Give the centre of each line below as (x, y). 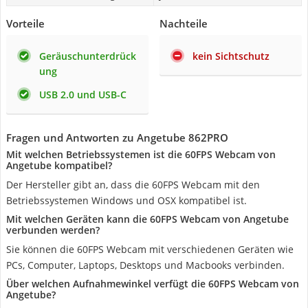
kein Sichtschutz (231, 56)
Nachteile (184, 23)
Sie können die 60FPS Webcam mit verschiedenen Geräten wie (150, 249)
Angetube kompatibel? (59, 165)
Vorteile (25, 23)
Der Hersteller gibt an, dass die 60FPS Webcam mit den (133, 185)
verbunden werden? (53, 230)
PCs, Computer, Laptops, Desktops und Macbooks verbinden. (145, 265)
